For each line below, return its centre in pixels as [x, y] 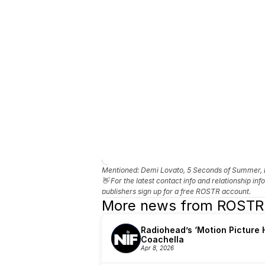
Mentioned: [121, 170]
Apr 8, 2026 [157, 248]
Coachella [162, 239]
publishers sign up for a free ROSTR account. [176, 191]
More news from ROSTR [183, 206]
